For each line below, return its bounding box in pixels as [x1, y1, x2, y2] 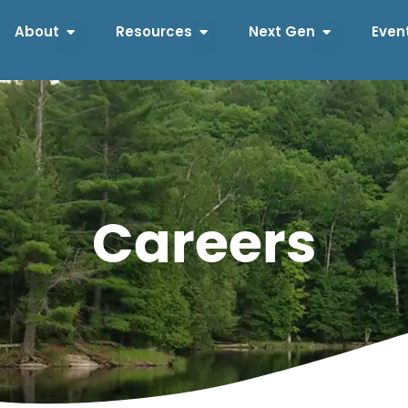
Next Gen [248, 22, 315, 42]
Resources [115, 22, 192, 42]
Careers [92, 219, 316, 273]
